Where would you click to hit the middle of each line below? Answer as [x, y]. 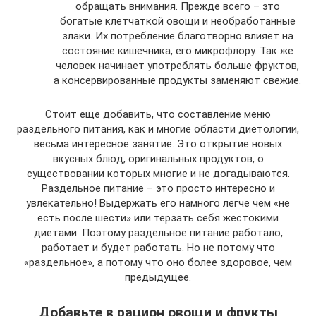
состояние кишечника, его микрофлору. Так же [177, 50]
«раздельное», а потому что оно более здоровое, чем [158, 262]
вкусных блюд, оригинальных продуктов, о [158, 158]
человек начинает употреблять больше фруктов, [177, 65]
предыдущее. [158, 277]
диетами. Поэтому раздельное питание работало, [158, 232]
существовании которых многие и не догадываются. [158, 173]
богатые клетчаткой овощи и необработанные [177, 21]
